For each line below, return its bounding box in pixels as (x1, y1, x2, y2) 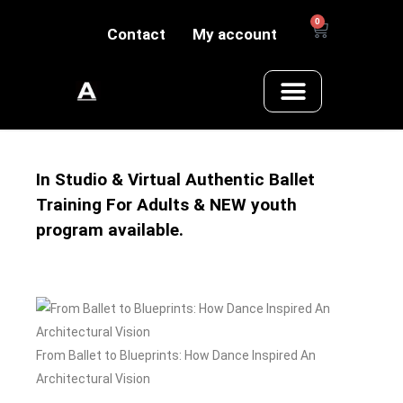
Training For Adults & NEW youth (36, 194, 297, 216)
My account (193, 25, 278, 43)
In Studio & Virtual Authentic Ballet (36, 169, 315, 191)
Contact (107, 25, 166, 43)
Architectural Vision (36, 372, 150, 387)
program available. (36, 219, 184, 241)
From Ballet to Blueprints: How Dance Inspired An (36, 348, 316, 363)
